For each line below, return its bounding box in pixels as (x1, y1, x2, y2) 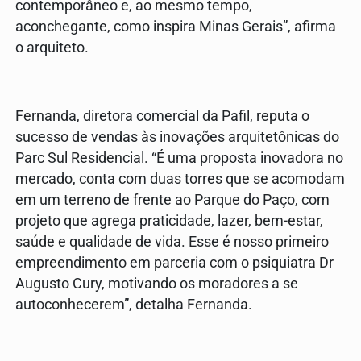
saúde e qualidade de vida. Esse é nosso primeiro (15, 233, 329, 250)
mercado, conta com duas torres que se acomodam (15, 170, 345, 187)
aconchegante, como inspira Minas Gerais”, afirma (15, 19, 336, 35)
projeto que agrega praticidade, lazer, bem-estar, (15, 212, 323, 229)
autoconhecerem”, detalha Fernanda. (15, 296, 255, 313)
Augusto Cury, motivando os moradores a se (15, 275, 298, 292)
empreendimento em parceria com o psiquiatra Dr (15, 254, 334, 271)
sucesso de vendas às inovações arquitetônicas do (15, 128, 339, 145)
